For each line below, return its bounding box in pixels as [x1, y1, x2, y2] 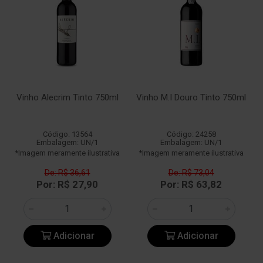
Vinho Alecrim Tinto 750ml [16, 92, 119, 103]
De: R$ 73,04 [168, 168, 214, 177]
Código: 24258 [166, 130, 216, 139]
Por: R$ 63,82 [160, 178, 222, 190]
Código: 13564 [42, 130, 92, 139]
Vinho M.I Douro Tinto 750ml [136, 92, 246, 103]
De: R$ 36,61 [44, 168, 90, 177]
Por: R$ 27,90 [36, 178, 98, 190]
